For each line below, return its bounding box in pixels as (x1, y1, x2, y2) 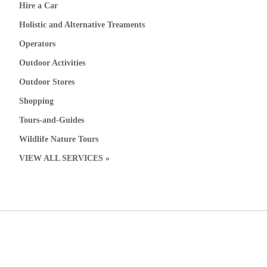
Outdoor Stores (19, 77, 75, 87)
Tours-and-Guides (19, 116, 85, 125)
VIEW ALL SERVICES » (19, 154, 110, 163)
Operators (19, 39, 56, 49)
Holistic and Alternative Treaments (19, 20, 145, 30)
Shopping (19, 97, 54, 106)
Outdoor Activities (19, 58, 86, 68)
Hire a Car (19, 1, 58, 11)
